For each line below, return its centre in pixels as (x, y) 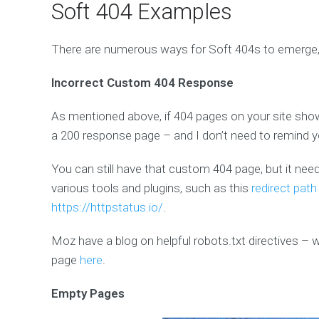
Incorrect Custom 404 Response (142, 83)
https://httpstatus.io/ (107, 208)
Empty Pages (88, 294)
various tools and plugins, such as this (151, 188)
